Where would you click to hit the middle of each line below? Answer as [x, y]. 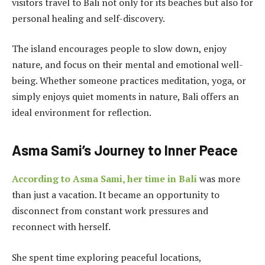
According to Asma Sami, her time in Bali [104, 179]
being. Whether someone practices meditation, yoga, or [129, 81]
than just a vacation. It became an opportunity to [116, 195]
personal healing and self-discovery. [88, 18]
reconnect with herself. [61, 227]
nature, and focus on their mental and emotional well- [127, 65]
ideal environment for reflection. [82, 113]
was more [219, 179]
